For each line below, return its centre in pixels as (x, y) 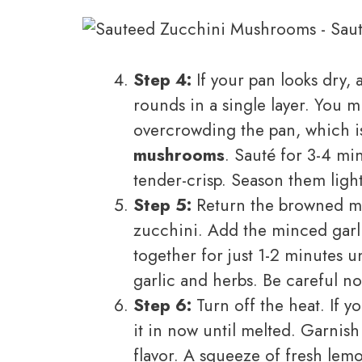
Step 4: (162, 80)
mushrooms (179, 155)
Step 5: (162, 205)
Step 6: (162, 305)
